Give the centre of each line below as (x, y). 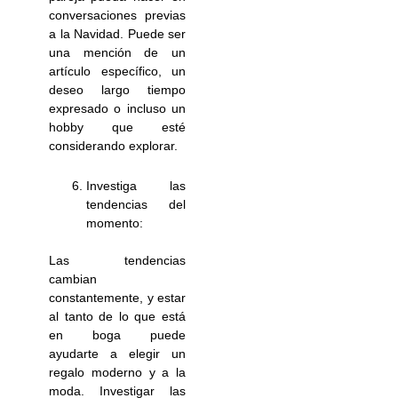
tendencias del (136, 205)
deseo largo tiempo (117, 89)
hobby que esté (117, 127)
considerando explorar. (114, 145)
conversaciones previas (117, 15)
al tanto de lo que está (117, 317)
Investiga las (136, 186)
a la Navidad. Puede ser (117, 33)
